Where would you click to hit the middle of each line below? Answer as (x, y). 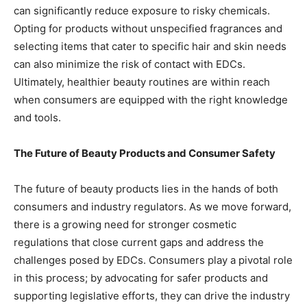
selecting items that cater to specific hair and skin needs (150, 46)
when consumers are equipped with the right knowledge (151, 100)
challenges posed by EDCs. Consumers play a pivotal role (153, 260)
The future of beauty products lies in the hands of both (146, 189)
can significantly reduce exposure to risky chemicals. (142, 11)
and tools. (37, 118)
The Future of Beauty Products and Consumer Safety (145, 153)
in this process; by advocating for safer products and (141, 278)
